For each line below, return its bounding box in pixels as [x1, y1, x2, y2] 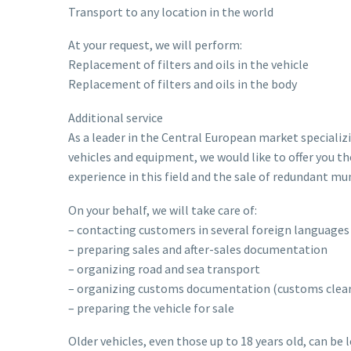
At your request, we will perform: [68, 37, 242, 53]
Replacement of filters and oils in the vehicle [68, 56, 309, 73]
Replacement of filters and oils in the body [68, 76, 297, 92]
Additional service [68, 109, 163, 125]
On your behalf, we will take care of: [68, 201, 257, 218]
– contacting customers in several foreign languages [68, 221, 349, 237]
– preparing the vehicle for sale [68, 299, 234, 316]
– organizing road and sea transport [68, 260, 260, 277]
